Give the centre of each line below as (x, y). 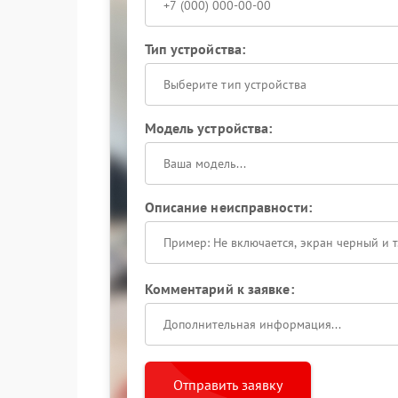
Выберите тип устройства (235, 84)
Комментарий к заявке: (219, 289)
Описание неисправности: (228, 207)
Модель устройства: (208, 128)
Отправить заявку (227, 385)
